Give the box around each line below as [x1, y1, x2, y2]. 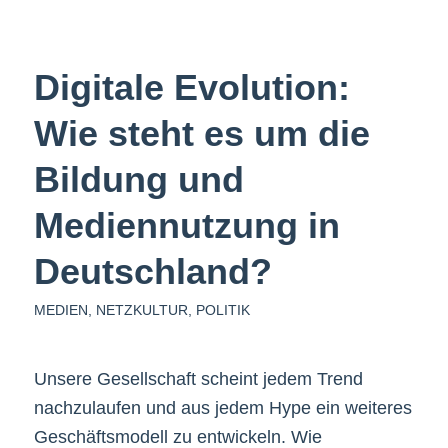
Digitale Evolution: [33, 67, 350, 109]
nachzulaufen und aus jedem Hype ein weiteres [33, 398, 412, 419]
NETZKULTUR [95, 302, 188, 319]
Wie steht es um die [33, 113, 370, 155]
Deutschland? [33, 251, 272, 293]
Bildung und [33, 159, 244, 201]
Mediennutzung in [33, 205, 340, 247]
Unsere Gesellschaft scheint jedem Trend [33, 369, 363, 390]
